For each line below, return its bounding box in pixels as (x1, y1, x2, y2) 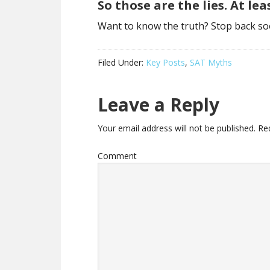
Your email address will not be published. (98, 122, 256, 134)
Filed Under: (98, 57, 146, 68)
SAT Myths (190, 57, 232, 68)
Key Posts (146, 57, 185, 68)
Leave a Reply (98, 92, 219, 117)
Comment (98, 150, 137, 162)
